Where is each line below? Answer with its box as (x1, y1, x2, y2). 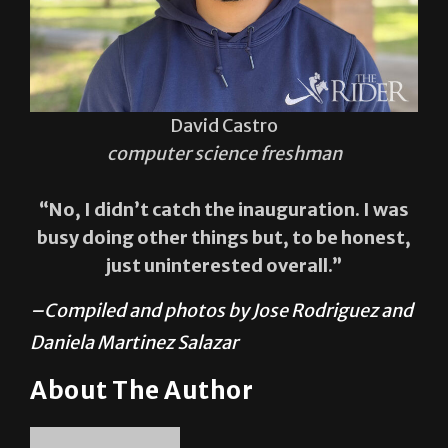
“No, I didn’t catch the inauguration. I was (39, 198, 409, 222)
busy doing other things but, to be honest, (37, 226, 411, 250)
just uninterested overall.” (106, 254, 342, 278)
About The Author (30, 375, 253, 407)
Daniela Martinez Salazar (30, 331, 238, 355)
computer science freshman (106, 142, 342, 166)
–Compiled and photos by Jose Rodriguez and (30, 299, 413, 323)
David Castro (170, 114, 278, 138)
